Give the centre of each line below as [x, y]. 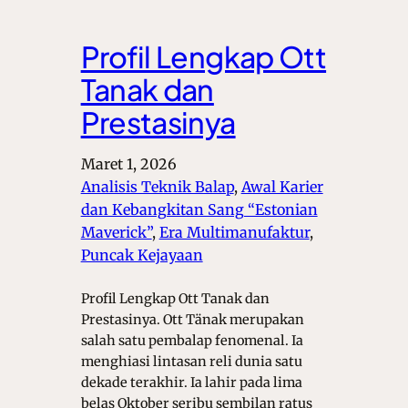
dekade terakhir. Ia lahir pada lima [191, 383]
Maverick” [116, 233]
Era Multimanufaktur [234, 233]
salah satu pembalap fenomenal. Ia [192, 341]
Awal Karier [282, 187]
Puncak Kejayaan [142, 255]
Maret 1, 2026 [128, 164]
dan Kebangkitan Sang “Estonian [199, 210]
